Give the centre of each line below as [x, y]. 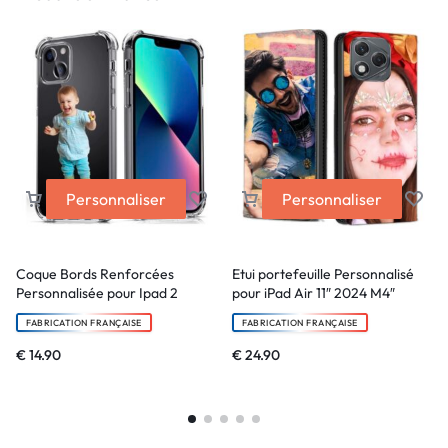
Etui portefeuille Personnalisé [323, 274]
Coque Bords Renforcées [95, 274]
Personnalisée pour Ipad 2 [97, 293]
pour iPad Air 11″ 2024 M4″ [313, 293]
